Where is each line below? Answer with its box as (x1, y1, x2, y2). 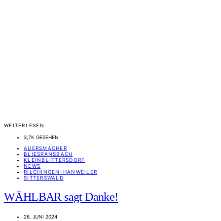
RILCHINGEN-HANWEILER (24, 169, 97, 175)
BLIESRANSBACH (24, 151, 73, 157)
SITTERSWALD (24, 175, 64, 181)
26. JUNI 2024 (24, 214, 57, 220)
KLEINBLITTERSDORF (24, 157, 85, 163)
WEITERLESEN (4, 122, 44, 129)
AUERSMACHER (24, 145, 67, 151)
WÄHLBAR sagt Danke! (4, 190, 118, 204)
